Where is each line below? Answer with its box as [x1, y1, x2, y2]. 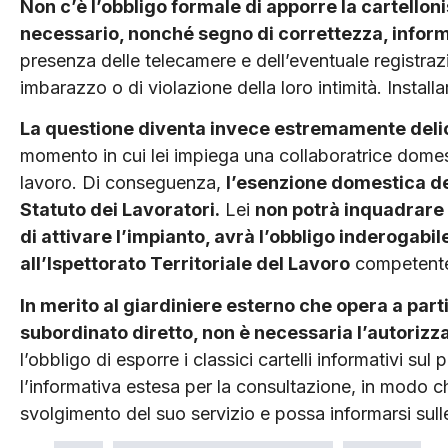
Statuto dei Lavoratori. [20, 199, 220, 221]
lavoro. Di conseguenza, [20, 172, 226, 194]
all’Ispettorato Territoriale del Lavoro [20, 253, 350, 275]
